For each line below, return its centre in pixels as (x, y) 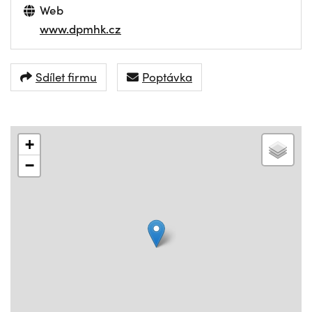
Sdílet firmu (66, 77)
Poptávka (167, 77)
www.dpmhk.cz (80, 28)
